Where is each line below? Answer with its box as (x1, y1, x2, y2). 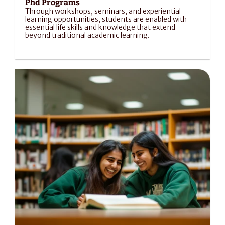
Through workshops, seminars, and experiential (25, 7, 181, 16)
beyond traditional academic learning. (25, 31, 149, 40)
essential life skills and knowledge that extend (25, 23, 175, 32)
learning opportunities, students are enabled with (25, 15, 187, 24)
